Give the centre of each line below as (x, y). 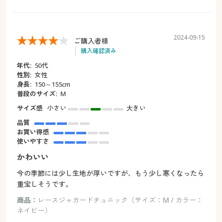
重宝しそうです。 (44, 184)
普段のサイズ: (37, 93)
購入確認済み (98, 51)
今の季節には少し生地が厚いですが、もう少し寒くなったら (110, 173)
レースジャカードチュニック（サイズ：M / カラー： (120, 200)
